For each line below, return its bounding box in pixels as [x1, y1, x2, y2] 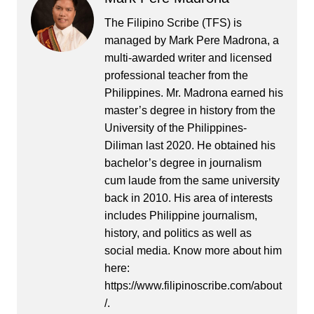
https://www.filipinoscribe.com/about [104, 280, 282, 292]
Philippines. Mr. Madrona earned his [104, 87, 283, 100]
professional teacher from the [104, 69, 248, 82]
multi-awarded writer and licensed [104, 52, 272, 64]
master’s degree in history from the [104, 104, 275, 117]
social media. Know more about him [104, 245, 282, 257]
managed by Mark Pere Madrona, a [104, 34, 279, 47]
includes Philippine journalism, [104, 210, 257, 222]
